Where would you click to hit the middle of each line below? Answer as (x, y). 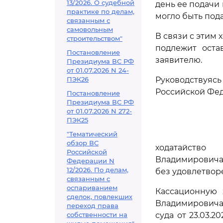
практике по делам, (101, 11)
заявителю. (179, 60)
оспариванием (92, 188)
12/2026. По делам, (98, 170)
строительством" (95, 38)
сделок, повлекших (100, 197)
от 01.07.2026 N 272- (99, 111)
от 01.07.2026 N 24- (98, 70)
